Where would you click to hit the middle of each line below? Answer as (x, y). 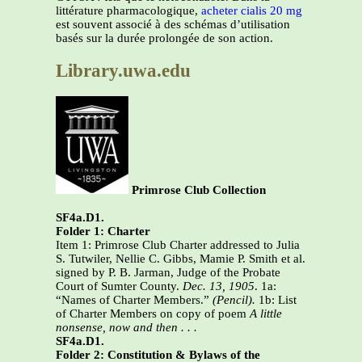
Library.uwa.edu (123, 70)
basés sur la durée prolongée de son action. (164, 38)
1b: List (276, 300)
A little (266, 314)
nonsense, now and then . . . (126, 328)
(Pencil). (232, 300)
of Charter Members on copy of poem (153, 314)
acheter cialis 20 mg (252, 11)
